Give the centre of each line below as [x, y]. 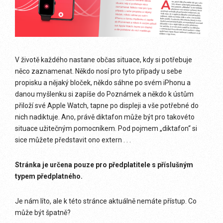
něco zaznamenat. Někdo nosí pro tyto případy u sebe [99, 71]
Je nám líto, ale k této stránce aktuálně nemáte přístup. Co [106, 201]
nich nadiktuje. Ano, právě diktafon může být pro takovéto [105, 117]
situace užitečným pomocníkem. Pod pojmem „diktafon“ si [106, 128]
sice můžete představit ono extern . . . [73, 140]
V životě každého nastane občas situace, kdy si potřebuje [104, 60]
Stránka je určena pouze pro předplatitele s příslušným [104, 165]
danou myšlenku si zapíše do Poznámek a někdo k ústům [104, 94]
